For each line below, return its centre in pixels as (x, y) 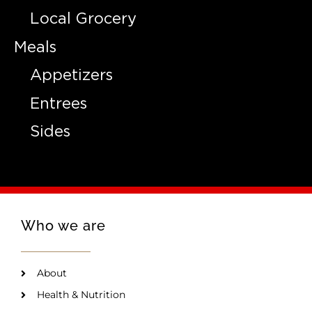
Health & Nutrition (81, 295)
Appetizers (71, 76)
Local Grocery (83, 19)
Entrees (58, 103)
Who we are (63, 226)
